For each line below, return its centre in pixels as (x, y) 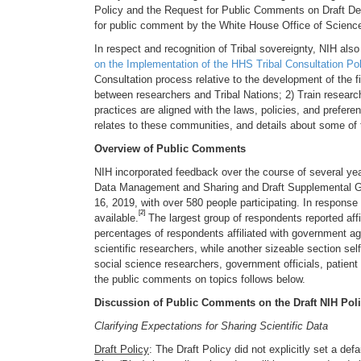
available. (116, 218)
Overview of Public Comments (170, 149)
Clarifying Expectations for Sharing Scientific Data (211, 326)
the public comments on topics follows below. (200, 279)
